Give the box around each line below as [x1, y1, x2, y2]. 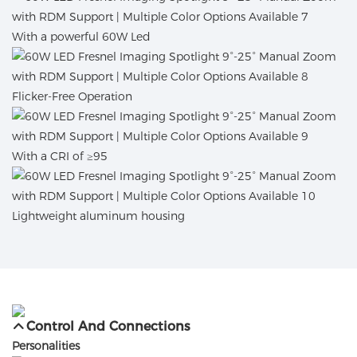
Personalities [12, 339, 80, 354]
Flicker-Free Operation [12, 88, 132, 104]
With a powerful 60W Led [12, 29, 154, 44]
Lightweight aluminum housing [12, 208, 185, 223]
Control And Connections [26, 319, 191, 335]
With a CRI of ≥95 [12, 148, 108, 163]
